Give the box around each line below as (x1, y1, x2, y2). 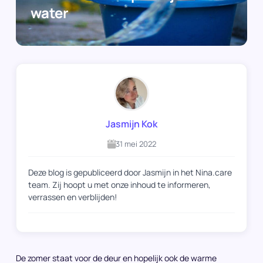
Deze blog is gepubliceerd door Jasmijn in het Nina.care (28, 167, 232, 178)
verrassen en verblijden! (28, 191, 117, 203)
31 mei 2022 (115, 139, 156, 149)
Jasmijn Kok (106, 117, 157, 130)
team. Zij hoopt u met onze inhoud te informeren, (28, 179, 211, 190)
